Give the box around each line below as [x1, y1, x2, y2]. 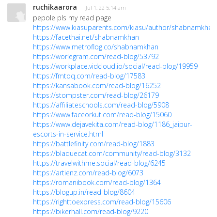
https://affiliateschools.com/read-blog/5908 [33, 100, 169, 109]
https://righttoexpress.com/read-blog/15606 [33, 197, 171, 206]
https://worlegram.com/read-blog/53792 [33, 52, 159, 61]
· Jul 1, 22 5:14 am [81, 4, 126, 11]
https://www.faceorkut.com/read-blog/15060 [33, 110, 171, 119]
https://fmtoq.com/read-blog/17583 [33, 71, 145, 80]
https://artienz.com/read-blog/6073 [33, 168, 143, 177]
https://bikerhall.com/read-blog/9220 [33, 207, 148, 216]
